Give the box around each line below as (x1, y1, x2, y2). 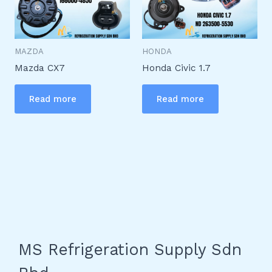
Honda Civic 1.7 (142, 63, 211, 74)
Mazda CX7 (14, 63, 65, 74)
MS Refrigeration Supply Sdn (18, 240, 242, 259)
